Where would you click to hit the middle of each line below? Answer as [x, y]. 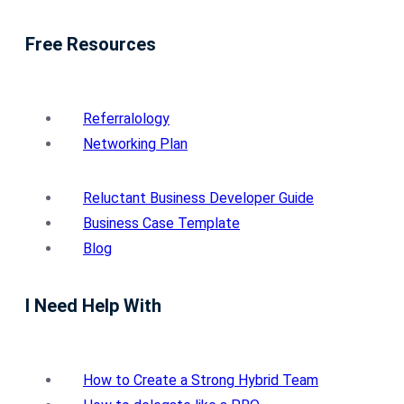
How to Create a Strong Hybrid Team [201, 381]
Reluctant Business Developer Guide [198, 198]
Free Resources [91, 45]
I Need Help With [93, 306]
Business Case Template [161, 224]
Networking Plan [135, 144]
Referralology [126, 119]
